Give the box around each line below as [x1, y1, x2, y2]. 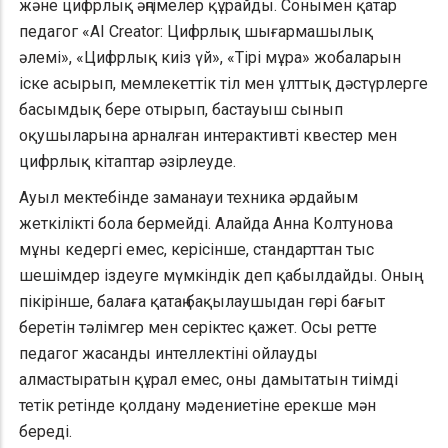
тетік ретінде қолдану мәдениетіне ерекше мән [19, 396, 376, 416]
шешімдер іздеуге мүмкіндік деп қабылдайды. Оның [19, 266, 414, 286]
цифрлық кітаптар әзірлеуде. [19, 152, 236, 172]
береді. [19, 422, 72, 442]
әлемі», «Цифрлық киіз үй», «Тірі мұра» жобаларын [19, 48, 401, 68]
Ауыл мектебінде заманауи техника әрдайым [19, 188, 358, 208]
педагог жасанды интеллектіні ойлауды [19, 344, 318, 364]
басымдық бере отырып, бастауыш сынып [19, 100, 343, 120]
